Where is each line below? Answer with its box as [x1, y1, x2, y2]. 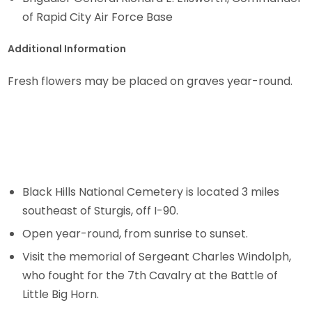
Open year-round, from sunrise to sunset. [22, 226, 251, 242]
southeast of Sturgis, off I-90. [22, 202, 182, 219]
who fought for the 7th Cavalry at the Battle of [22, 267, 279, 284]
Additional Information [8, 41, 127, 56]
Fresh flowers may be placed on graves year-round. [8, 72, 293, 89]
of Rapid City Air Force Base [22, 9, 173, 26]
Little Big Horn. [22, 286, 102, 303]
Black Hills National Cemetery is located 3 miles [22, 183, 280, 200]
